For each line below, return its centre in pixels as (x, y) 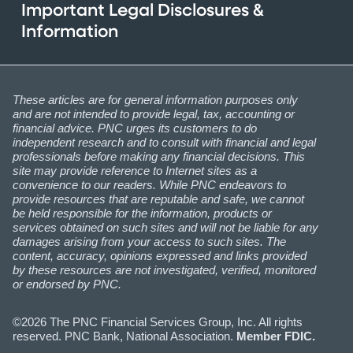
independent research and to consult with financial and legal (164, 142)
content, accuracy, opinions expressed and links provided (160, 255)
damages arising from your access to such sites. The (149, 241)
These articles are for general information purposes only (155, 99)
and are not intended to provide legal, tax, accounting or (154, 113)
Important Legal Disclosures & (143, 11)
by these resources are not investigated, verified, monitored (164, 269)
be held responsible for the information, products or (142, 213)
